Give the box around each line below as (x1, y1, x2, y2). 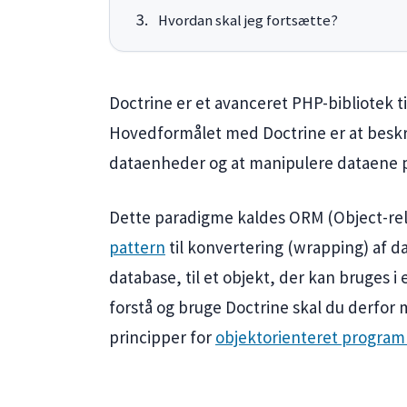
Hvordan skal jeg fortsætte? (157, 11, 338, 31)
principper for (109, 325, 215, 348)
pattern (109, 235, 165, 258)
